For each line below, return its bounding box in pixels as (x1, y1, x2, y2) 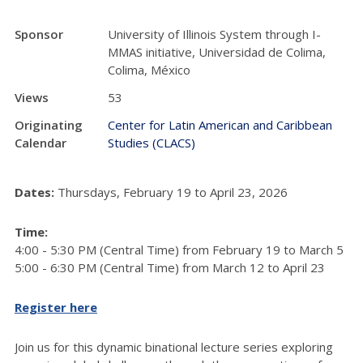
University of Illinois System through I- (108, 25, 321, 42)
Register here (15, 298, 97, 315)
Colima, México (108, 61, 190, 78)
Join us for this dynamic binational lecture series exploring (15, 338, 333, 355)
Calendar (15, 134, 66, 151)
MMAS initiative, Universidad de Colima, (108, 43, 326, 60)
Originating (15, 116, 83, 133)
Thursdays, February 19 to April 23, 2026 (54, 183, 288, 200)
